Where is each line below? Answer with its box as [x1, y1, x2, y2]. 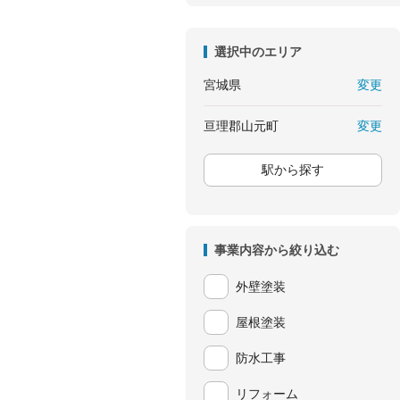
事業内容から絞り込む [213, 243, 339, 257]
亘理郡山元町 [204, 119, 279, 133]
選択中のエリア [213, 45, 302, 59]
